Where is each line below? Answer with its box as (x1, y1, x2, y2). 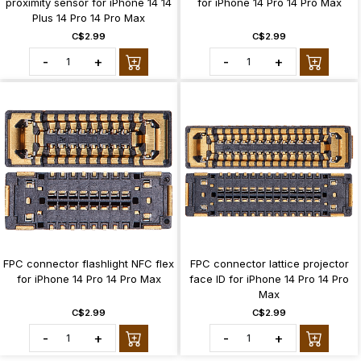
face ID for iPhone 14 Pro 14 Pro (189, 272, 349, 286)
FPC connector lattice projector (189, 257, 349, 271)
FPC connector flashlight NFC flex (3, 257, 174, 271)
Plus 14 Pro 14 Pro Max (32, 11, 145, 25)
